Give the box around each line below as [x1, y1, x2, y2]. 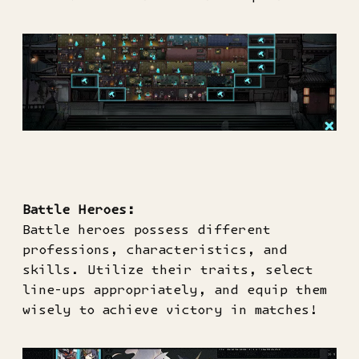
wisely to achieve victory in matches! [22, 301, 318, 317]
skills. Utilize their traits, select [22, 261, 313, 276]
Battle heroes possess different [22, 221, 271, 236]
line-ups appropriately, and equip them [22, 281, 327, 296]
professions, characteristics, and [22, 241, 288, 256]
